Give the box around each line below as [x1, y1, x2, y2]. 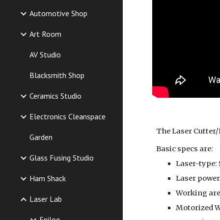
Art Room [29, 29, 61, 39]
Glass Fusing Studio [29, 153, 94, 163]
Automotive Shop [29, 8, 87, 19]
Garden [29, 132, 53, 142]
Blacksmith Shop [29, 70, 84, 81]
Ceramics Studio [29, 91, 82, 101]
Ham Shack [29, 173, 66, 184]
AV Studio [29, 50, 61, 60]
